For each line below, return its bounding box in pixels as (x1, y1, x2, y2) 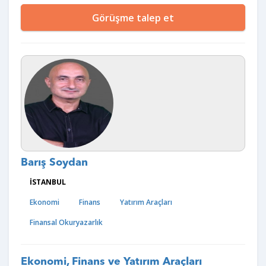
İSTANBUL (30, 177, 66, 187)
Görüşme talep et (92, 11, 174, 24)
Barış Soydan (21, 157, 88, 168)
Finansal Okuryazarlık (30, 217, 103, 227)
